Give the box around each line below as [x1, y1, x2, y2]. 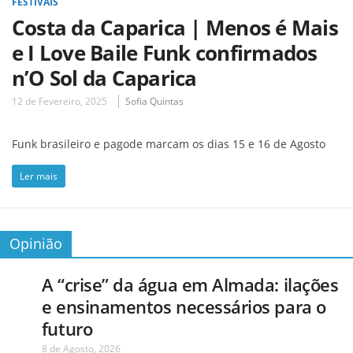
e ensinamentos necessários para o [41, 294, 326, 318]
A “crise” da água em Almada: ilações [41, 272, 339, 296]
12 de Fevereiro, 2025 [12, 94, 107, 108]
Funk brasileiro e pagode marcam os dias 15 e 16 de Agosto [12, 136, 325, 151]
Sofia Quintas [125, 94, 184, 108]
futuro [41, 316, 93, 340]
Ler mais [20, 169, 58, 183]
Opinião [9, 233, 62, 253]
